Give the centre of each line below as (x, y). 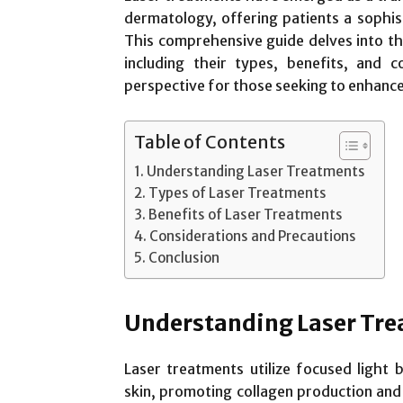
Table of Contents (210, 142)
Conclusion (184, 257)
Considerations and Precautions (253, 236)
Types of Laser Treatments (238, 193)
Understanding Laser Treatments (256, 171)
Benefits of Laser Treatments (246, 214)
